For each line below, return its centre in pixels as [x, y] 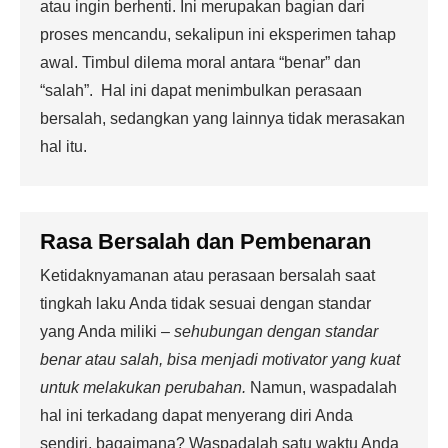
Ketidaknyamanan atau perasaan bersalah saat [207, 275]
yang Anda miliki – [107, 331]
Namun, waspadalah [321, 387]
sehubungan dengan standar [276, 331]
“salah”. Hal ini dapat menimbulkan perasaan [201, 90]
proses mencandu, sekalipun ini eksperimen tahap [218, 34]
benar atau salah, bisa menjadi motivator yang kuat [220, 359]
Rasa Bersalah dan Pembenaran [205, 241]
